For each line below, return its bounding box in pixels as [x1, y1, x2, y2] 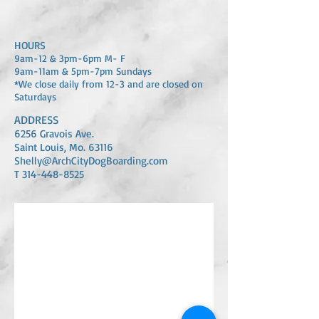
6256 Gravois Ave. [14, 127, 94, 140]
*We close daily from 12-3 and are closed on [14, 78, 203, 90]
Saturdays [14, 90, 56, 103]
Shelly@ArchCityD [14, 154, 95, 167]
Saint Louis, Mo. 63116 [14, 140, 113, 154]
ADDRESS [14, 113, 58, 127]
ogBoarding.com [95, 154, 168, 167]
